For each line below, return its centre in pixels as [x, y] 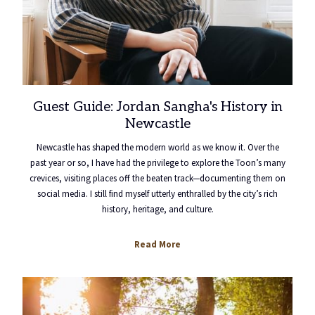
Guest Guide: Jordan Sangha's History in [157, 107]
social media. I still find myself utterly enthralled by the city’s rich [157, 194]
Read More [157, 244]
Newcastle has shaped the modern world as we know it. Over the [157, 147]
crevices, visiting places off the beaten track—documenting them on [157, 178]
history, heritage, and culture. [157, 209]
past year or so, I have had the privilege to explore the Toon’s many [157, 163]
